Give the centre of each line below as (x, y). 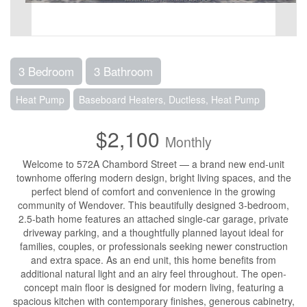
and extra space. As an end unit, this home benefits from (153, 260)
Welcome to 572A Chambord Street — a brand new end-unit (153, 164)
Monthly (188, 142)
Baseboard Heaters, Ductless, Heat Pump (169, 99)
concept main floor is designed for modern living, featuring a (153, 287)
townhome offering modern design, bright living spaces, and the (153, 177)
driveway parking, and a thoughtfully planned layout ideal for (153, 232)
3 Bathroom (123, 71)
